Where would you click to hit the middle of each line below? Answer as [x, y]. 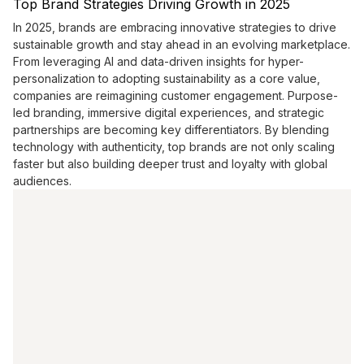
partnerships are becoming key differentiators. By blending [171, 130]
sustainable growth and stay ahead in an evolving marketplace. [182, 45]
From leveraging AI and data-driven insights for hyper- [158, 62]
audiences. [42, 181]
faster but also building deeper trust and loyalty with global [170, 164]
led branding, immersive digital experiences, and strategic [169, 113]
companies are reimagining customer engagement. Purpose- [175, 96]
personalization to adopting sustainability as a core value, [167, 79]
